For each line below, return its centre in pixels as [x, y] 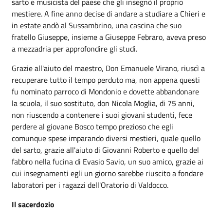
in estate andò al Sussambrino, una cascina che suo [97, 25]
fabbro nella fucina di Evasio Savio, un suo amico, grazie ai [108, 162]
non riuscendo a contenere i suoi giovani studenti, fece [102, 115]
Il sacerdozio [33, 204]
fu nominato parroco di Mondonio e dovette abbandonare [105, 91]
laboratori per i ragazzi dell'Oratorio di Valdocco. [90, 185]
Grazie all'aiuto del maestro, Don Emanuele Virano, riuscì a [108, 68]
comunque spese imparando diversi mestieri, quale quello [106, 138]
